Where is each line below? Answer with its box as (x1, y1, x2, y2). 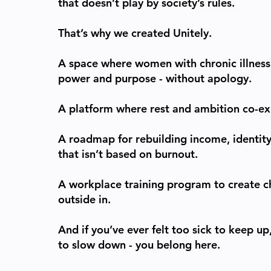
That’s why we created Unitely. (58, 26, 212, 40)
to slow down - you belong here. (58, 238, 220, 252)
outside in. (58, 192, 111, 206)
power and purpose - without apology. (58, 71, 252, 85)
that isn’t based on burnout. (58, 147, 198, 161)
